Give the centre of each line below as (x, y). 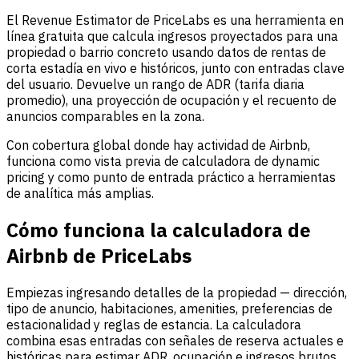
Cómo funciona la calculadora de (159, 230)
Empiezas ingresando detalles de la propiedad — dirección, (177, 293)
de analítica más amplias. (80, 194)
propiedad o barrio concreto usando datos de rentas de (166, 52)
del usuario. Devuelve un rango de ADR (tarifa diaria (155, 85)
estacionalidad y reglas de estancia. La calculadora (154, 325)
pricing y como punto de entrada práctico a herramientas (171, 177)
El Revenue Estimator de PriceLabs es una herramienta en (175, 20)
